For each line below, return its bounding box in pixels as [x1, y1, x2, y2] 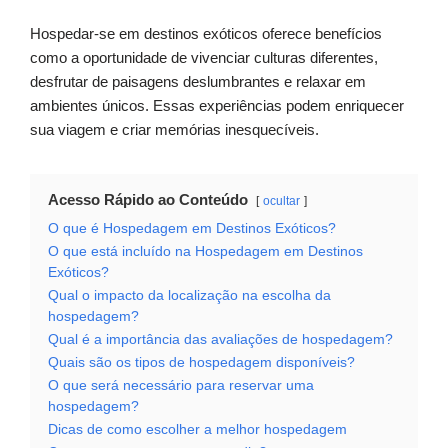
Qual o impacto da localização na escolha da [48, 288, 331, 304]
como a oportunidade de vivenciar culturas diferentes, [30, 49, 378, 67]
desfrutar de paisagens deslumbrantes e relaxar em [30, 73, 366, 91]
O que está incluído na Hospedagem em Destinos [48, 244, 363, 260]
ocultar [263, 194, 300, 209]
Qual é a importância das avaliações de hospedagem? [48, 332, 393, 348]
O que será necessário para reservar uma [48, 378, 314, 394]
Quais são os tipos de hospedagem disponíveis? [48, 355, 355, 371]
